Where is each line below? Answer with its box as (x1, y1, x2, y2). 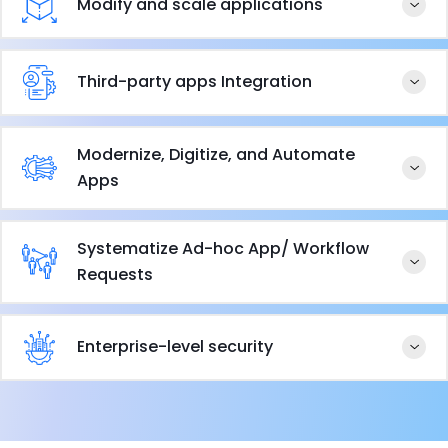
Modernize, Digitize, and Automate (77, 142, 355, 166)
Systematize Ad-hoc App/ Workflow (77, 236, 369, 260)
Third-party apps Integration (77, 70, 312, 94)
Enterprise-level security (77, 335, 273, 359)
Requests (77, 262, 153, 286)
